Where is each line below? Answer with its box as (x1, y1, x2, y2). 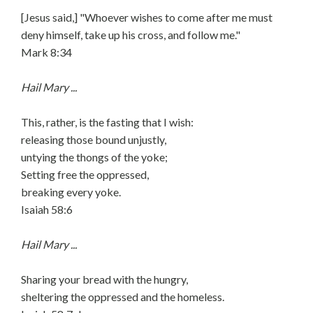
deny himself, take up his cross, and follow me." (21, 28, 240, 41)
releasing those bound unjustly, (21, 133, 166, 146)
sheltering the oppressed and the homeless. (21, 290, 224, 303)
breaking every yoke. (21, 185, 121, 198)
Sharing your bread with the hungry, (21, 272, 188, 286)
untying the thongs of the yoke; (21, 150, 168, 163)
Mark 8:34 (21, 45, 72, 59)
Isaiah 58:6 (21, 203, 73, 216)
